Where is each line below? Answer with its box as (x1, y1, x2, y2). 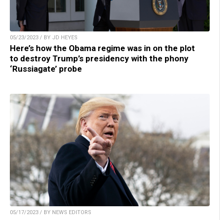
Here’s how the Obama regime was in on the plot (10, 43, 195, 54)
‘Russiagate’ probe (10, 64, 82, 74)
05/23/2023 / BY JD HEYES (10, 34, 78, 41)
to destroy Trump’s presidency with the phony (10, 54, 189, 64)
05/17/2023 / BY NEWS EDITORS (10, 209, 91, 216)
